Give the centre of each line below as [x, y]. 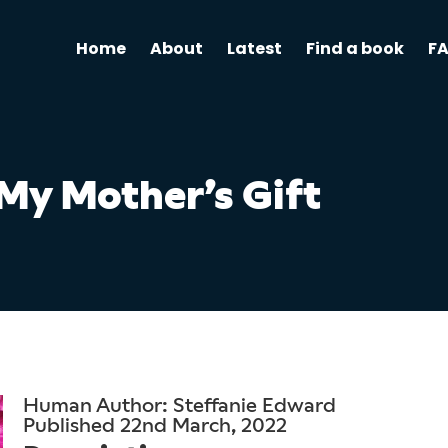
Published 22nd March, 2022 [154, 425]
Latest [254, 48]
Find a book [354, 48]
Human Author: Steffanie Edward [179, 405]
